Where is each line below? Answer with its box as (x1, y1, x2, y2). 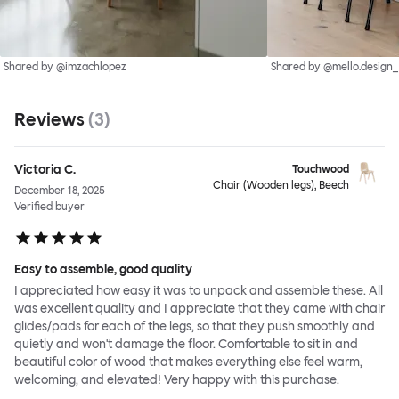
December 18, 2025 (14, 184, 105, 198)
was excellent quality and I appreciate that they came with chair (14, 301, 385, 317)
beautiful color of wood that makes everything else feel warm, (14, 354, 362, 370)
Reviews (14, 109, 88, 131)
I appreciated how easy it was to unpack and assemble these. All (14, 283, 383, 299)
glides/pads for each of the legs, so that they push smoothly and (14, 319, 375, 335)
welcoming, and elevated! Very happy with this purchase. (14, 372, 339, 388)
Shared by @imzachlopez (4, 61, 126, 74)
